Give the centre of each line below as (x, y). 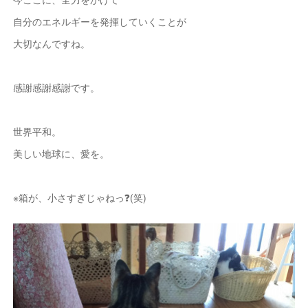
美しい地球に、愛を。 (61, 153)
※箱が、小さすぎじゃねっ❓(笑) (79, 197)
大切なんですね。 (51, 43)
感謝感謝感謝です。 (56, 87)
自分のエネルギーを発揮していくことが (99, 21)
